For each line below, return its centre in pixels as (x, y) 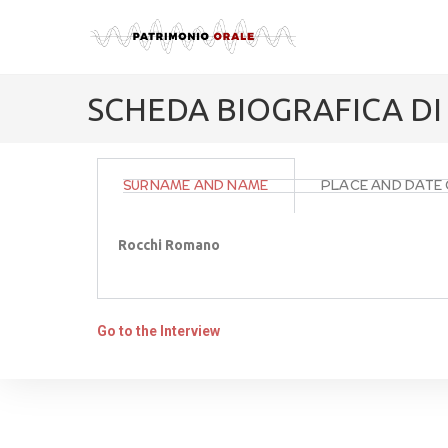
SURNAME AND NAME (196, 185)
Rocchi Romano (169, 245)
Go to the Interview (158, 331)
